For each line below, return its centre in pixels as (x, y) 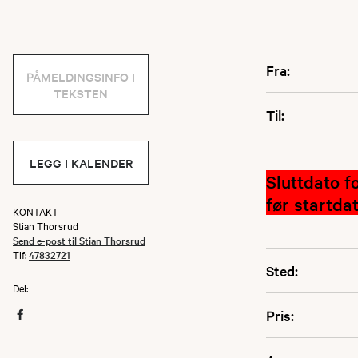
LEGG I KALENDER (81, 163)
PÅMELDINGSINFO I (81, 76)
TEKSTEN (81, 93)
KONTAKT (36, 211)
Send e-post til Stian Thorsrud (79, 240)
